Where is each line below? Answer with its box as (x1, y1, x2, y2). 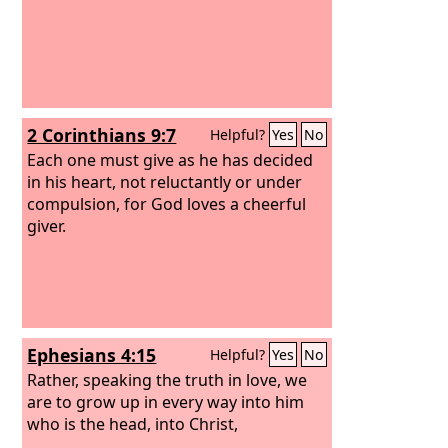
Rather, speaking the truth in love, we (27, 368, 308, 391)
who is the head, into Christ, (27, 412, 239, 435)
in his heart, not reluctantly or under (27, 170, 303, 193)
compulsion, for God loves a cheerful (27, 192, 307, 215)
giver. (27, 214, 67, 237)
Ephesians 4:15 (27, 343, 157, 367)
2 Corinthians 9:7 (27, 123, 177, 147)
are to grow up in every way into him (27, 390, 305, 413)
